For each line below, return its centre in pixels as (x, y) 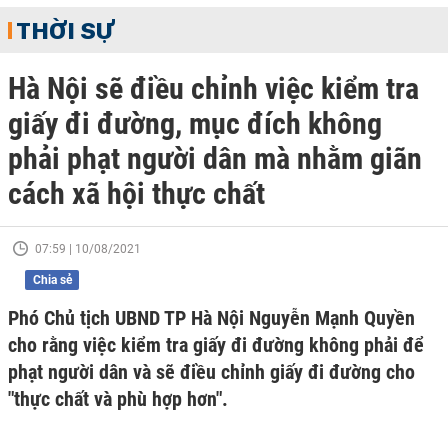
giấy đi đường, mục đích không (195, 123)
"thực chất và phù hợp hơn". (118, 399)
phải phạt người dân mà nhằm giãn (215, 158)
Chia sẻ (52, 280)
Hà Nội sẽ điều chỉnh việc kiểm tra (213, 88)
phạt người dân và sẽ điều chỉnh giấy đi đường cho (211, 372)
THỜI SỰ (65, 30)
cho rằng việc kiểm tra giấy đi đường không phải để (216, 345)
